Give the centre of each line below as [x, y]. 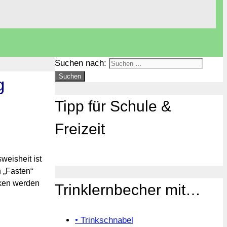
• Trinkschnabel [104, 220]
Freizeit [80, 129]
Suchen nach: [81, 63]
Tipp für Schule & [113, 106]
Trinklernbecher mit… [128, 190]
